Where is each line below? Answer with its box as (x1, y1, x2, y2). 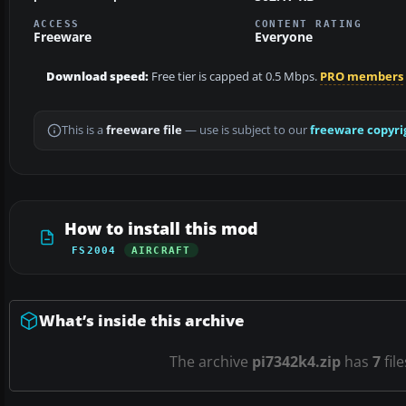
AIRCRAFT (130, 245, 191, 256)
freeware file (106, 122, 182, 139)
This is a (62, 122, 106, 139)
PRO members (320, 69, 403, 85)
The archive (169, 352, 252, 372)
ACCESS (34, 18, 80, 30)
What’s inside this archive (39, 310, 245, 332)
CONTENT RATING (254, 18, 362, 30)
